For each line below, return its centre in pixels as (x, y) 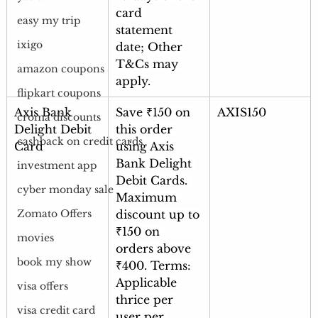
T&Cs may (148, 64)
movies (35, 238)
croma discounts (59, 117)
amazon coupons (60, 69)
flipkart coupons (59, 93)
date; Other (150, 47)
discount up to (159, 215)
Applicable (148, 283)
